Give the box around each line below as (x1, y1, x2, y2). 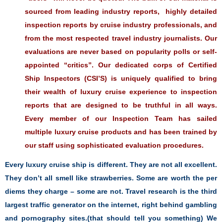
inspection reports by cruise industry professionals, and (25, 20, 217, 29)
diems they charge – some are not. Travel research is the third (5, 187, 217, 196)
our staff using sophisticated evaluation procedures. (25, 141, 204, 149)
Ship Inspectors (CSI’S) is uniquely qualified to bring (25, 74, 217, 82)
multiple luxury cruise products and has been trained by (25, 127, 217, 136)
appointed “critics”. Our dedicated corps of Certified (25, 60, 217, 69)
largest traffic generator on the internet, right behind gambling (5, 201, 217, 209)
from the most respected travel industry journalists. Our (25, 34, 217, 42)
